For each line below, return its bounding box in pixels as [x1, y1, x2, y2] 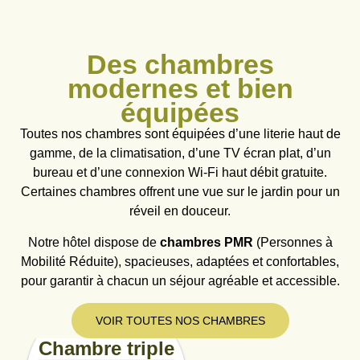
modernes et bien [67, 72, 293, 104]
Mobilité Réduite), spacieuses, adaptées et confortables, [21, 254, 339, 268]
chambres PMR [159, 235, 253, 249]
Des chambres [86, 48, 274, 80]
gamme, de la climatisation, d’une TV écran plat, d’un [29, 145, 331, 160]
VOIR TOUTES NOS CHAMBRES [95, 313, 265, 327]
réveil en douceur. [129, 203, 231, 218]
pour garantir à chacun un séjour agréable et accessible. [20, 273, 340, 288]
